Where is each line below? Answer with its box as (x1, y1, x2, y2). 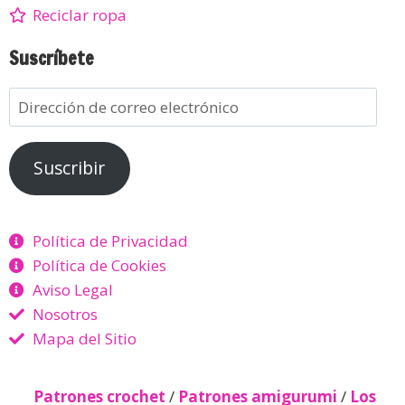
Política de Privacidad (33, 231, 189, 251)
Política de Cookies (33, 255, 167, 276)
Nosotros (33, 304, 99, 325)
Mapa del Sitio (33, 328, 137, 349)
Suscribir (33, 156, 106, 181)
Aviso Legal (33, 279, 114, 300)
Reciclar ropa (33, 4, 127, 25)
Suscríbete (9, 44, 94, 71)
